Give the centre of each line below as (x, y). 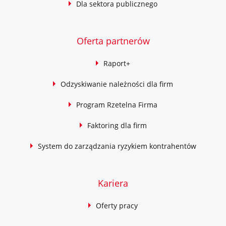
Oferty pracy (117, 206)
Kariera (113, 183)
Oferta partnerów (113, 41)
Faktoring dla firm (117, 125)
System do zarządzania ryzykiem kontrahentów (117, 146)
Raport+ (117, 63)
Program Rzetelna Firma (117, 105)
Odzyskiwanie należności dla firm (117, 84)
